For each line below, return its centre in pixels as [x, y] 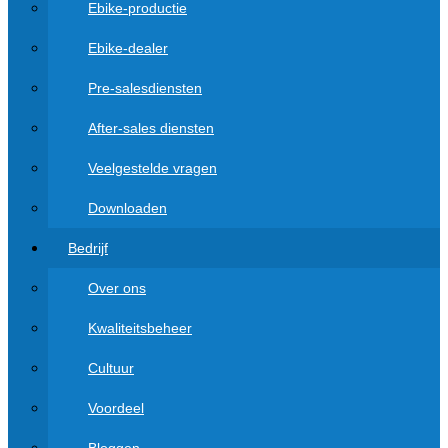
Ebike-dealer [128, 48]
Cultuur [111, 368]
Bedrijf [88, 248]
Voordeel [116, 408]
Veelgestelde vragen [152, 168]
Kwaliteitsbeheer [140, 328]
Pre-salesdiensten [145, 88]
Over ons [117, 288]
